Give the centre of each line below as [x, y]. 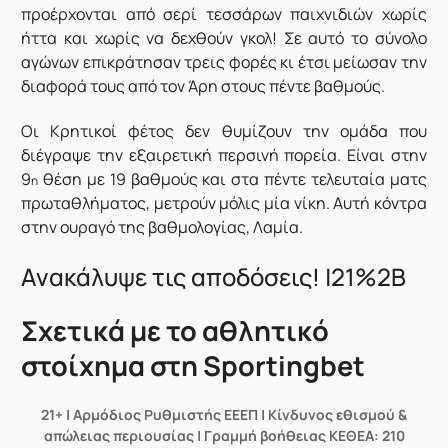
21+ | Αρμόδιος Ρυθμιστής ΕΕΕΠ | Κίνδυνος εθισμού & [224, 415]
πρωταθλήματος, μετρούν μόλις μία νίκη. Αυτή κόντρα [224, 202]
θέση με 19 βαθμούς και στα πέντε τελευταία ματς [232, 178]
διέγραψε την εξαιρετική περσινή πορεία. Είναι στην [224, 154]
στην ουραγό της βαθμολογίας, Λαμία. [162, 226]
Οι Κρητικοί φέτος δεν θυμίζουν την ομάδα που [224, 130]
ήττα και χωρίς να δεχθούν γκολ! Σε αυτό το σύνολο [224, 38]
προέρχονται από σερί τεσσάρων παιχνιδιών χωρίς [224, 14]
